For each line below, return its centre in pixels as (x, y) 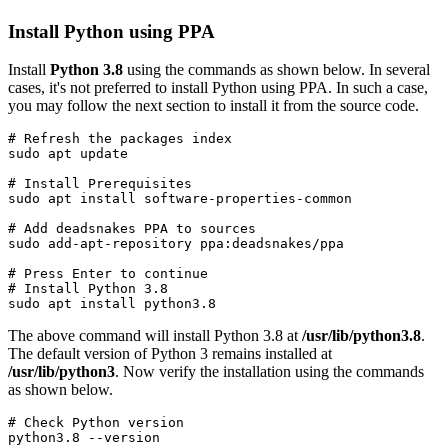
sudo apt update (68, 154)
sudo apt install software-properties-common (180, 199)
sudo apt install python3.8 (112, 304)
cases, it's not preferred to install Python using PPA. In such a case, (218, 88)
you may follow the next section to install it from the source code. (213, 106)
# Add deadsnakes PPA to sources (132, 229)
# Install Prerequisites (100, 184)
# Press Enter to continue (108, 274)
